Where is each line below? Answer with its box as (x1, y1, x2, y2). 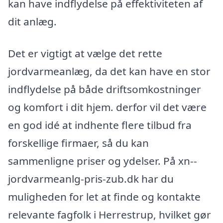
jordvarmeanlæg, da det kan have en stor (8, 64, 211, 78)
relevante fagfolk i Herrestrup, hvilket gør (8, 207, 211, 222)
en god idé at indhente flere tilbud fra (8, 117, 192, 132)
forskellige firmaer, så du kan (8, 135, 149, 150)
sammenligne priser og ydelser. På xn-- (8, 153, 197, 168)
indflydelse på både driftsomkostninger (8, 82, 201, 96)
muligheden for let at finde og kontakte (8, 189, 201, 204)
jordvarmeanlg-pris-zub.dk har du (8, 171, 174, 186)
